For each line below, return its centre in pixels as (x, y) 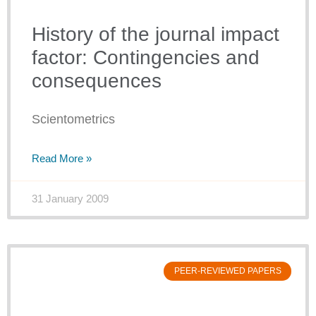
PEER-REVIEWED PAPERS (227, 271)
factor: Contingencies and (146, 58)
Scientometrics (73, 120)
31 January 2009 (70, 199)
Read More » (62, 159)
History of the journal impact (156, 35)
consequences (97, 81)
